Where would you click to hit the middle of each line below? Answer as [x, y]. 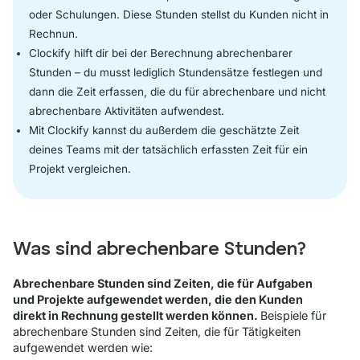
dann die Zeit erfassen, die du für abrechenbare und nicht [177, 91]
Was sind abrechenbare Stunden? [160, 250]
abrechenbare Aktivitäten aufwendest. [127, 110]
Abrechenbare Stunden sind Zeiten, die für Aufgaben [163, 283]
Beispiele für [293, 315]
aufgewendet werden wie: [83, 347]
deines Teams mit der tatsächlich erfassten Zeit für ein [168, 149]
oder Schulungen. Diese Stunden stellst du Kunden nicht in [179, 14]
